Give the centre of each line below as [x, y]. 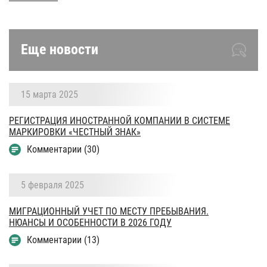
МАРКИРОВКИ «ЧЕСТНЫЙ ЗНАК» [75, 132]
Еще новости [60, 49]
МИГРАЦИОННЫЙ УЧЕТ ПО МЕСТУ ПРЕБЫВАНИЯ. [109, 211]
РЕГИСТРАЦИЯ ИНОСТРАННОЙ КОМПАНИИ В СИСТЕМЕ [119, 120]
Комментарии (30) [63, 149]
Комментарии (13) [63, 240]
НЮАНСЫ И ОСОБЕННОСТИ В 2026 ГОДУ [90, 222]
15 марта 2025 [49, 94]
